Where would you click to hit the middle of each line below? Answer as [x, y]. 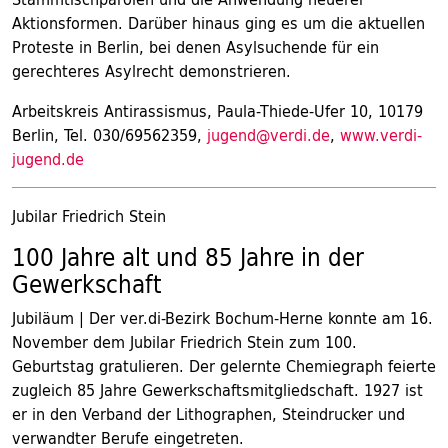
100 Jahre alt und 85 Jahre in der [188, 257]
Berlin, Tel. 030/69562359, [109, 135]
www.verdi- [381, 135]
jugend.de [48, 159]
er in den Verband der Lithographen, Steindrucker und [208, 414]
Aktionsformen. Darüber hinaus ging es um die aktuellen [218, 23]
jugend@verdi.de [268, 135]
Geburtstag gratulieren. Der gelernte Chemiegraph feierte [224, 366]
